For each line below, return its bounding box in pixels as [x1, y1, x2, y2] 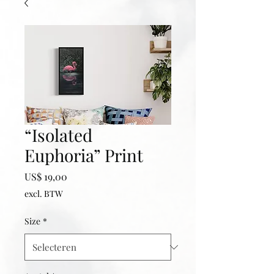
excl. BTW [24, 188, 63, 199]
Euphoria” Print [24, 144, 143, 166]
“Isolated [24, 124, 92, 146]
